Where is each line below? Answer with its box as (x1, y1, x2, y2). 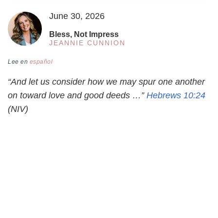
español (29, 58, 53, 66)
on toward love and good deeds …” (8, 91, 146, 101)
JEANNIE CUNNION (49, 39, 126, 47)
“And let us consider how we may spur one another (8, 77, 205, 87)
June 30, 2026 (49, 11, 105, 21)
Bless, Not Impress (49, 30, 119, 39)
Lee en (8, 58, 30, 66)
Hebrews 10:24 (146, 91, 205, 101)
